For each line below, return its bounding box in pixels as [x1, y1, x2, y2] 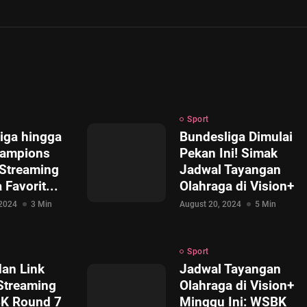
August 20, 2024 [180, 199, 241, 209]
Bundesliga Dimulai [180, 129, 293, 145]
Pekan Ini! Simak [180, 145, 278, 161]
